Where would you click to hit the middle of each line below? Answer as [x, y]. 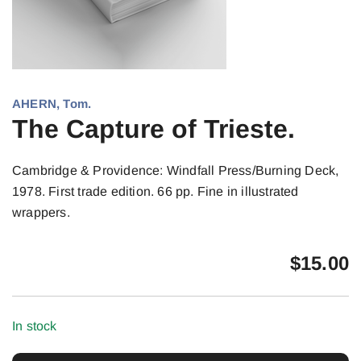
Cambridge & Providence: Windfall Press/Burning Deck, [176, 170]
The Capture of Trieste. [154, 129]
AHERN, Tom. [52, 104]
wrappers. [41, 212]
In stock [35, 326]
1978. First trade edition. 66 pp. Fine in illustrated [156, 191]
